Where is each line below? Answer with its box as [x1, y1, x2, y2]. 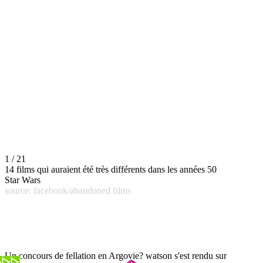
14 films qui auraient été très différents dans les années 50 [5, 164, 217, 174]
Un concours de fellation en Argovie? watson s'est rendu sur [5, 250, 227, 261]
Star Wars [5, 174, 41, 185]
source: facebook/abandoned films [5, 185, 131, 195]
